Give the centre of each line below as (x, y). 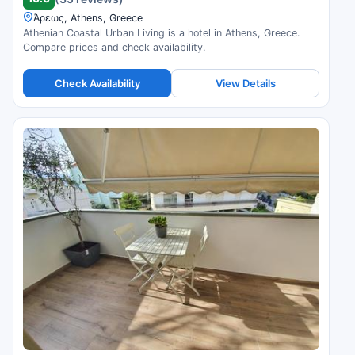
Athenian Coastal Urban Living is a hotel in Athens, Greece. (161, 33)
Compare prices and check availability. (114, 48)
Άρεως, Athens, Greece (88, 18)
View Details (245, 83)
